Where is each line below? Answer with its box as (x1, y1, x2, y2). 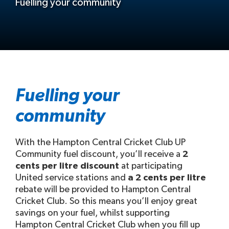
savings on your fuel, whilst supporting (15, 209, 170, 218)
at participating (119, 162, 182, 171)
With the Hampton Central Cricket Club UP (15, 138, 186, 147)
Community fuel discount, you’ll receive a (15, 150, 182, 159)
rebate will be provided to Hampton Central (15, 185, 191, 194)
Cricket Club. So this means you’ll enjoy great (15, 197, 197, 206)
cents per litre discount (15, 162, 119, 171)
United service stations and (15, 173, 128, 182)
